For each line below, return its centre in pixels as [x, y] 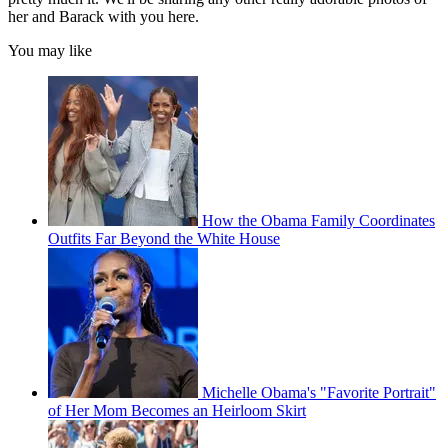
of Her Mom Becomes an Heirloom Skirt [177, 411]
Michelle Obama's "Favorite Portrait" [319, 393]
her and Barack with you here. [103, 17]
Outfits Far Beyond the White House [164, 239]
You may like [50, 51]
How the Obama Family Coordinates [318, 221]
